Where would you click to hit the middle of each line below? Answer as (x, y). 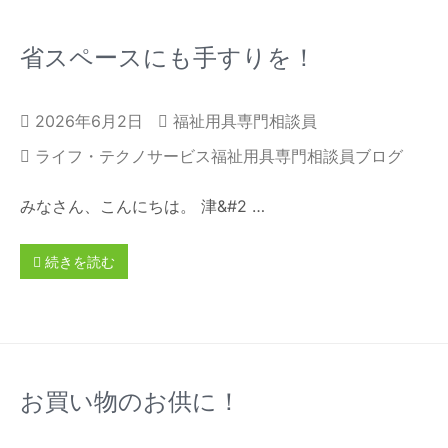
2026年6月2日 (86, 121)
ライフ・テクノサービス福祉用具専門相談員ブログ (218, 156)
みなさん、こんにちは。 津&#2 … (142, 206)
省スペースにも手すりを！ (167, 57)
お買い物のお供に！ (130, 401)
